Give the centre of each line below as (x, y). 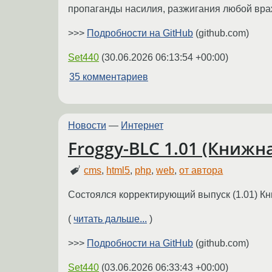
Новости (87, 126)
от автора (201, 170)
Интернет (142, 126)
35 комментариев (109, 77)
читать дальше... (110, 219)
